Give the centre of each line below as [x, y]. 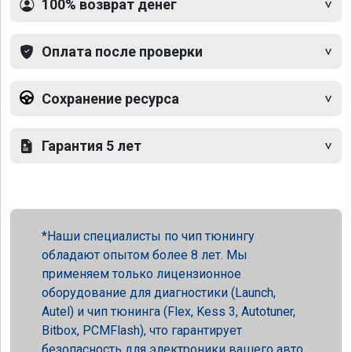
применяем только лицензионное [141, 274]
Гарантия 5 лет [92, 146]
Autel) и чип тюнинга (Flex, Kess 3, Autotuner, [169, 312]
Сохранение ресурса [110, 99]
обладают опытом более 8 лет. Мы [145, 255]
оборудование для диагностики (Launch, [159, 293]
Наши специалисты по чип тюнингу [151, 236]
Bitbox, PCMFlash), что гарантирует [142, 331]
